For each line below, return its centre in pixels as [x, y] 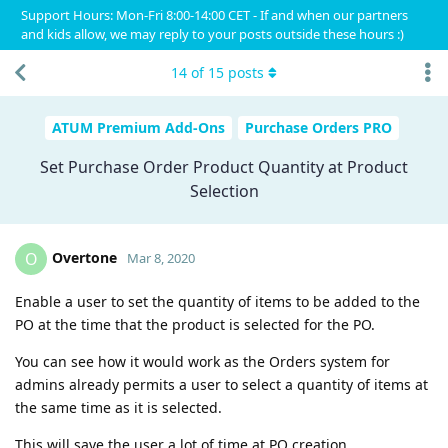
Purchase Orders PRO [318, 128]
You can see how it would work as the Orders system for [202, 361]
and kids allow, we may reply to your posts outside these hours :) [212, 34]
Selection [224, 190]
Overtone [84, 257]
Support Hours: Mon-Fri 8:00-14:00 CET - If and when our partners [214, 15]
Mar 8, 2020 [161, 257]
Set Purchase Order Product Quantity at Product [224, 166]
